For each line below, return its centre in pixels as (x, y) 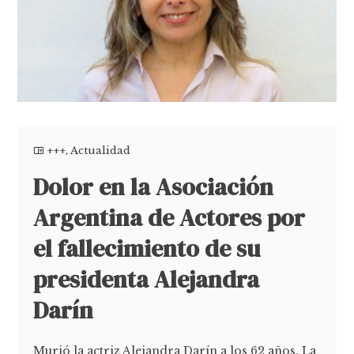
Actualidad (101, 151)
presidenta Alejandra (147, 280)
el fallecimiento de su (147, 249)
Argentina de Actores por (169, 218)
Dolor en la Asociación (154, 187)
